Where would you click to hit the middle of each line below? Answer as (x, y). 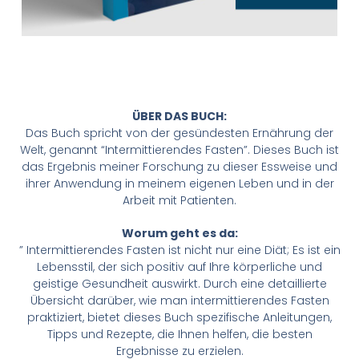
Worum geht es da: (179, 234)
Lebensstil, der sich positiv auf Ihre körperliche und (179, 267)
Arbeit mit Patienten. (179, 201)
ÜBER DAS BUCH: (179, 117)
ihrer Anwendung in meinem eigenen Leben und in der (179, 184)
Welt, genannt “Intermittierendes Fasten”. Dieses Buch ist (179, 150)
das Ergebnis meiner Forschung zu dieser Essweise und (179, 167)
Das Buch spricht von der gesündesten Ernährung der (179, 133)
